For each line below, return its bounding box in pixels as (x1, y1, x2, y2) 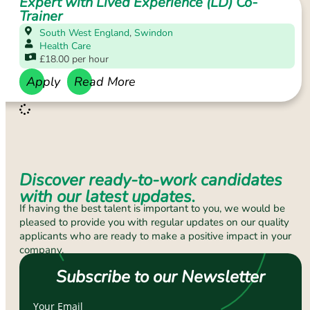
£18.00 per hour (39, 53, 109, 66)
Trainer (19, 7, 62, 26)
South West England (39, 26, 130, 40)
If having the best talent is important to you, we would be (19, 201, 285, 216)
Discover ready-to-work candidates (19, 169, 282, 192)
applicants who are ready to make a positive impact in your (19, 229, 291, 244)
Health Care (39, 39, 91, 53)
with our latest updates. (19, 185, 195, 208)
